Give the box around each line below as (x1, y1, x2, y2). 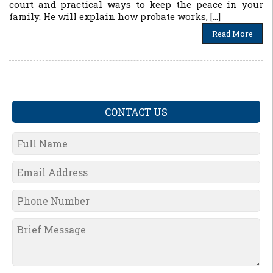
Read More (212, 29, 253, 38)
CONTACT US (105, 105, 168, 118)
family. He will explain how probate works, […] (9, 10, 221, 23)
